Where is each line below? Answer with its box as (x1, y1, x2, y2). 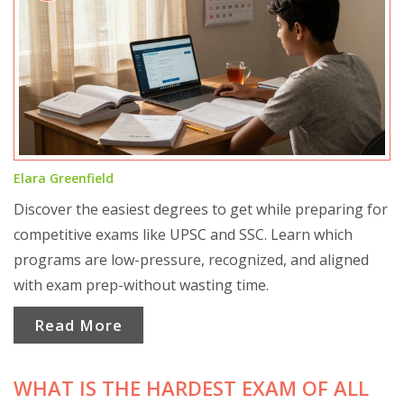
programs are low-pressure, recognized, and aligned (14, 249, 369, 270)
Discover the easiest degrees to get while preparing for (14, 198, 388, 219)
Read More (33, 315, 123, 336)
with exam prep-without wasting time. (14, 274, 269, 295)
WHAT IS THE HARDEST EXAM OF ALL (14, 374, 369, 402)
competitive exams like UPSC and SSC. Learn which (14, 224, 353, 244)
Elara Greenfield (14, 169, 114, 187)
